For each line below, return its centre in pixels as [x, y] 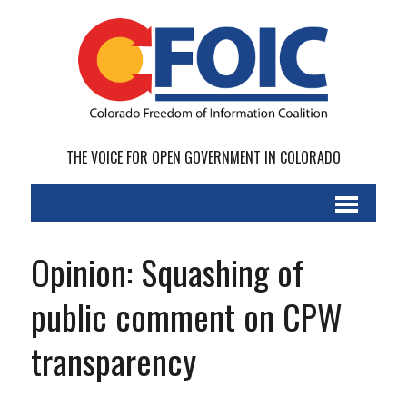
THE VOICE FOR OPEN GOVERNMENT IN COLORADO [203, 158]
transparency [113, 361]
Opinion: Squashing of [167, 272]
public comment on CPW [186, 317]
